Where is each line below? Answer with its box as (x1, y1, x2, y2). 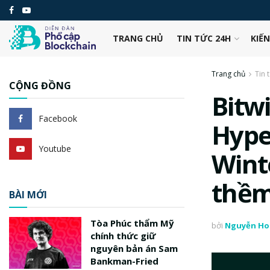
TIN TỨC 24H (176, 33, 231, 44)
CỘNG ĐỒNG (9, 79, 71, 92)
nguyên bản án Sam (90, 242, 178, 254)
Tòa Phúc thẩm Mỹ (90, 217, 174, 229)
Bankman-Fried (90, 255, 159, 267)
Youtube (39, 143, 71, 154)
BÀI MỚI (9, 188, 47, 201)
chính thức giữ (90, 230, 155, 242)
